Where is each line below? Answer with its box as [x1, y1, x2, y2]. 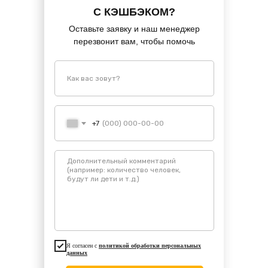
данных [66, 249, 87, 257]
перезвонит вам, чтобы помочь [73, 36, 195, 47]
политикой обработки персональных [99, 242, 201, 249]
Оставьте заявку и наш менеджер [68, 24, 200, 34]
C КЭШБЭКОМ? [93, 6, 175, 19]
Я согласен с [66, 242, 99, 249]
